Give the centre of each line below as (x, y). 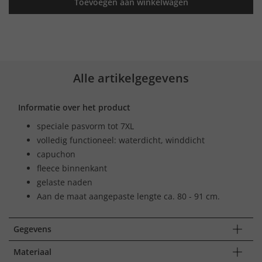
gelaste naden (65, 182)
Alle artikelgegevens (131, 78)
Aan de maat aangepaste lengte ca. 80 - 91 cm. (128, 196)
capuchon (56, 154)
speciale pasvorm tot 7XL (85, 126)
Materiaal (32, 251)
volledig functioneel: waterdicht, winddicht (121, 140)
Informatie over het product (74, 107)
